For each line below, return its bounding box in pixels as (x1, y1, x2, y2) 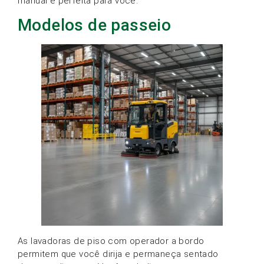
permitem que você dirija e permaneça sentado (18, 249, 219, 260)
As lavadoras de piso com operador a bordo (18, 236, 204, 247)
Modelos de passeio (18, 15, 171, 35)
